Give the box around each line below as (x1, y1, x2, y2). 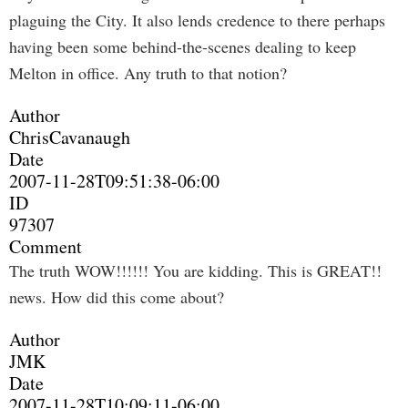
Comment (9, 234, 82, 259)
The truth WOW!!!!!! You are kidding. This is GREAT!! (9, 260, 382, 281)
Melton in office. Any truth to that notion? (9, 62, 287, 84)
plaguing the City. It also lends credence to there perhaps (9, 9, 385, 31)
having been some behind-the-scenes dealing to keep (9, 36, 356, 57)
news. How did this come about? (9, 286, 224, 308)
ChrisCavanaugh (9, 125, 130, 149)
